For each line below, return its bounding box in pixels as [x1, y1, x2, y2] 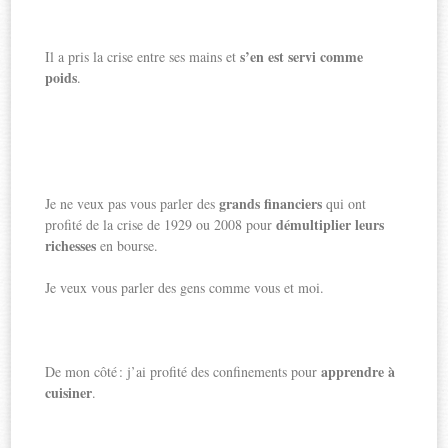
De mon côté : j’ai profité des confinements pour [45, 362, 322, 382]
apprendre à [321, 361, 396, 383]
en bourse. [96, 236, 159, 256]
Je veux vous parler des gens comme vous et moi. [45, 278, 325, 298]
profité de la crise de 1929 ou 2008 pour [45, 215, 277, 235]
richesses [45, 235, 97, 257]
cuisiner [45, 382, 93, 404]
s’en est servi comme [240, 46, 364, 68]
